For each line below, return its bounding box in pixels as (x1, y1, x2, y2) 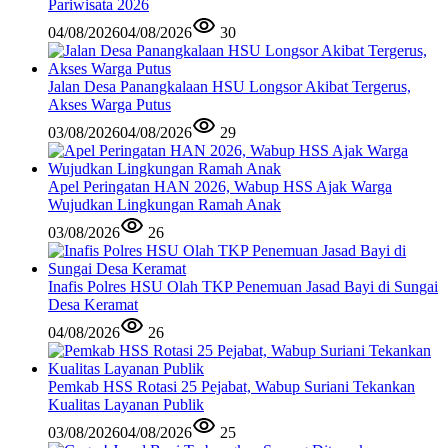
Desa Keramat (48, 295, 138, 313)
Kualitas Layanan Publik (48, 395, 204, 413)
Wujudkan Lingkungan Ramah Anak (48, 195, 281, 213)
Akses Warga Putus (48, 95, 171, 113)
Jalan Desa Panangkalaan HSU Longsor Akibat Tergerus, (48, 77, 411, 95)
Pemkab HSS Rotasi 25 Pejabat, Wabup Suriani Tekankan (48, 377, 415, 395)
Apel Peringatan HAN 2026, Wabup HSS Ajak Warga (48, 177, 392, 195)
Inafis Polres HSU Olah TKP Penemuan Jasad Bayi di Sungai (48, 277, 438, 295)
